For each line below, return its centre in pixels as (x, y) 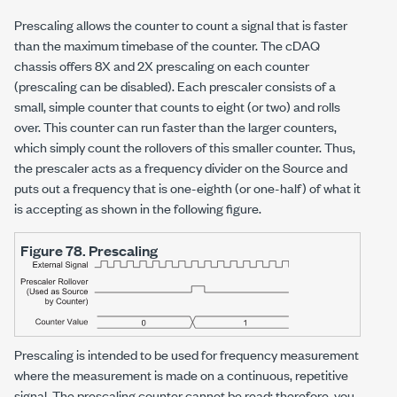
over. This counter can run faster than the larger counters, (175, 126)
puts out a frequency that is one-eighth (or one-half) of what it (187, 187)
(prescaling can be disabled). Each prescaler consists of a (175, 86)
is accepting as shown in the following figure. (138, 208)
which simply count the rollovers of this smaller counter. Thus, (185, 147)
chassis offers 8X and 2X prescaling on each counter (162, 65)
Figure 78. (54, 250)
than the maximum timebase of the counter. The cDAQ (167, 45)
